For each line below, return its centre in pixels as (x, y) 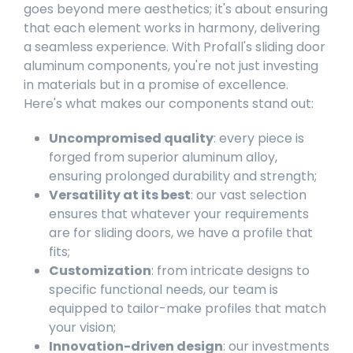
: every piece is (259, 138)
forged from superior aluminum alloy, (163, 157)
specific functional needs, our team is (163, 289)
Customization (100, 270)
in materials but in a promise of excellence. (156, 84)
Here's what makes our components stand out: (169, 103)
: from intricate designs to (230, 270)
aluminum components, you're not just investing (171, 65)
